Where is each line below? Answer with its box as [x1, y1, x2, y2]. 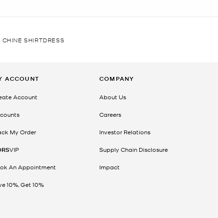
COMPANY [99, 74, 134, 83]
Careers [99, 110, 121, 118]
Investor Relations [99, 127, 150, 136]
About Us [99, 92, 126, 101]
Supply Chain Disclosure [99, 145, 168, 153]
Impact [99, 163, 120, 171]
